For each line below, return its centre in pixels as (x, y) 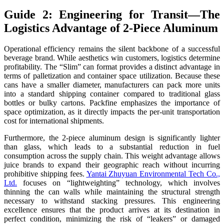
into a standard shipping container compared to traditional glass (112, 94)
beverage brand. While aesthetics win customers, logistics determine (112, 58)
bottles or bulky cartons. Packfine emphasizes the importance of (112, 103)
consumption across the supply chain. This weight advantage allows (112, 156)
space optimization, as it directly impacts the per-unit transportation (112, 112)
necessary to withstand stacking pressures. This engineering (112, 201)
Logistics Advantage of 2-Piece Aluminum (111, 28)
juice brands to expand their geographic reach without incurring (112, 165)
